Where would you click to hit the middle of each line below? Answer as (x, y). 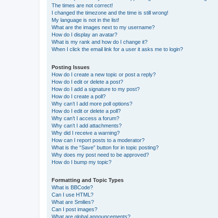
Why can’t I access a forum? (85, 118)
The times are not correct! (82, 5)
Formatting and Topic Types (88, 180)
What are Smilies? (73, 202)
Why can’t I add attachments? (87, 125)
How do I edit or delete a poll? (86, 111)
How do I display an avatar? (84, 34)
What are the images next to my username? (103, 27)
